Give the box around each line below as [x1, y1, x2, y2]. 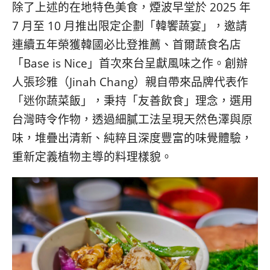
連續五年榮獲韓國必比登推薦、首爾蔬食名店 [12, 37, 241, 52]
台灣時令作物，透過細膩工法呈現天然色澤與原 [12, 111, 253, 127]
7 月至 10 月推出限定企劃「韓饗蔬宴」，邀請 [12, 18, 247, 34]
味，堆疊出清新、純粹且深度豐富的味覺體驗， [12, 130, 253, 146]
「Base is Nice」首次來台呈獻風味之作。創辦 [12, 55, 248, 71]
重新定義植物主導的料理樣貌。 [12, 149, 172, 165]
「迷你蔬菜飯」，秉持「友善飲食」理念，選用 [12, 93, 253, 108]
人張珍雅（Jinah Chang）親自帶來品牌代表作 [12, 74, 248, 90]
